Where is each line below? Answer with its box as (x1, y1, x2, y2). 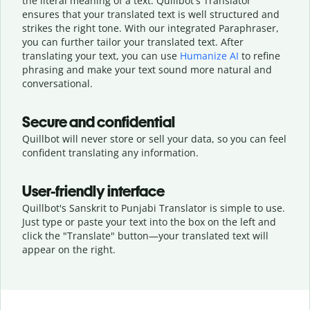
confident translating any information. (22, 145, 199, 159)
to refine (239, 48, 280, 62)
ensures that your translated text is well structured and (22, 7, 280, 21)
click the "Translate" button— (22, 228, 158, 242)
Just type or (22, 215, 77, 228)
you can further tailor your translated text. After (22, 35, 244, 48)
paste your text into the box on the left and (77, 215, 276, 228)
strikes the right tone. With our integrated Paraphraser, (22, 21, 279, 35)
